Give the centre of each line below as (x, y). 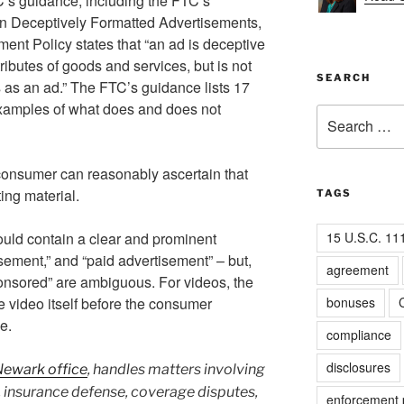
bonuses (350, 302)
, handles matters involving (176, 369)
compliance (358, 334)
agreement (357, 269)
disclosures (358, 367)
